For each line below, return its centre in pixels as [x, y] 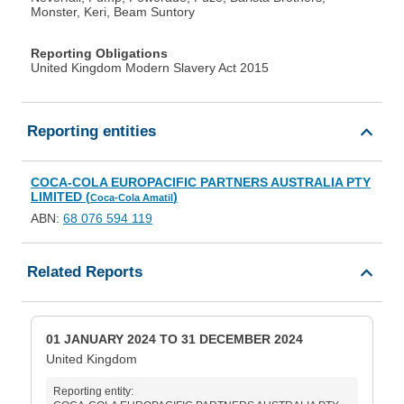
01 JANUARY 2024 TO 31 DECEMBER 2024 [174, 340]
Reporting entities [92, 132]
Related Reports [85, 272]
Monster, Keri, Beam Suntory [113, 12]
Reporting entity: [93, 392]
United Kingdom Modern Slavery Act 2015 [150, 68]
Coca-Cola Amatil [132, 198]
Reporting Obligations [99, 54]
